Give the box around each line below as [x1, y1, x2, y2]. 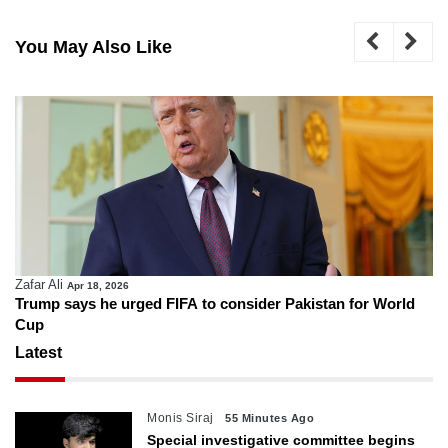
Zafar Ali [15, 277, 63, 293]
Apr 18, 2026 [67, 280, 129, 292]
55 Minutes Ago [225, 412, 315, 425]
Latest [15, 344, 62, 362]
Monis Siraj [147, 411, 214, 426]
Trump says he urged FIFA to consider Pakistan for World [15, 295, 415, 313]
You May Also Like [15, 37, 172, 58]
